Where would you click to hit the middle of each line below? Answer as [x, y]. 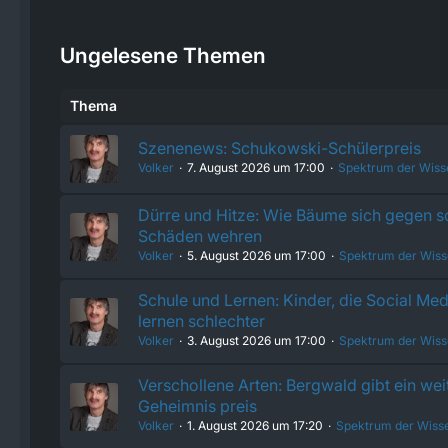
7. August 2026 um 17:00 [256, 168]
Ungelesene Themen [163, 56]
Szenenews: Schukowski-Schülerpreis [279, 148]
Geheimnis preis [197, 406]
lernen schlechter [201, 321]
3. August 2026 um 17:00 [256, 341]
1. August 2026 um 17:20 [255, 426]
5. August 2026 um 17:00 [256, 256]
